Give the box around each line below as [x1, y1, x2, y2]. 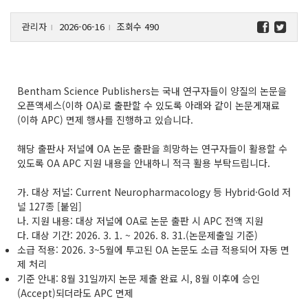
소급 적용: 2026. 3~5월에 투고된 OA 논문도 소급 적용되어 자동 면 [17, 242, 289, 256]
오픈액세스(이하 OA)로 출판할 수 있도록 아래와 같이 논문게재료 [17, 98, 280, 112]
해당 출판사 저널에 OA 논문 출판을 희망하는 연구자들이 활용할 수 [17, 141, 287, 155]
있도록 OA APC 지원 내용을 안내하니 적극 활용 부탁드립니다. [17, 155, 270, 170]
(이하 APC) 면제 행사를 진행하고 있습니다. [17, 112, 193, 126]
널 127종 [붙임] [17, 199, 82, 213]
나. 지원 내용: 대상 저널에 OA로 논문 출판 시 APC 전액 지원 [17, 213, 263, 228]
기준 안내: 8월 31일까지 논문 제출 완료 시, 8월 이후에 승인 [17, 271, 260, 285]
